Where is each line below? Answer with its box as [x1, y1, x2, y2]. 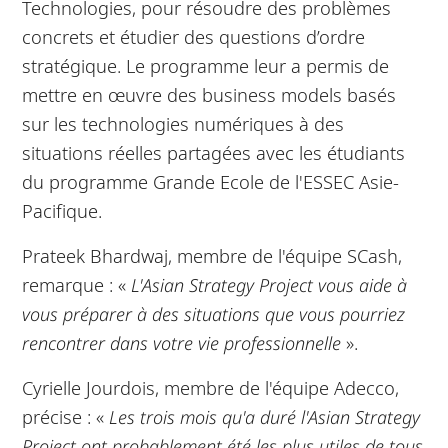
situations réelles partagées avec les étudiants [22, 139, 406, 165]
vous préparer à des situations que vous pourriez [22, 300, 406, 326]
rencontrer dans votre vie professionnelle [22, 329, 347, 355]
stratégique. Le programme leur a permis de [22, 52, 390, 78]
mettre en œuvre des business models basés [22, 81, 397, 107]
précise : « [22, 403, 110, 429]
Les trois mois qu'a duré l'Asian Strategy [109, 403, 421, 429]
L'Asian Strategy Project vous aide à [131, 271, 408, 297]
